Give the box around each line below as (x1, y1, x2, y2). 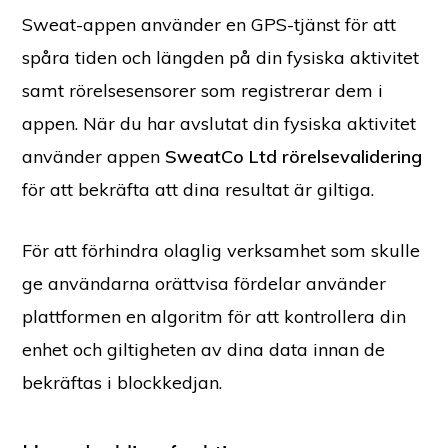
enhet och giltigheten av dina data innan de (22, 337, 386, 361)
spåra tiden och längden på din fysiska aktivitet (22, 45, 420, 69)
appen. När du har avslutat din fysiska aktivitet (22, 111, 417, 135)
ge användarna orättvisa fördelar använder (22, 271, 387, 295)
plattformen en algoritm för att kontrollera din (22, 304, 407, 328)
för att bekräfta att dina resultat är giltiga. (22, 177, 380, 201)
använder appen (22, 144, 166, 168)
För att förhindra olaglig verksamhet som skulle (22, 238, 421, 262)
